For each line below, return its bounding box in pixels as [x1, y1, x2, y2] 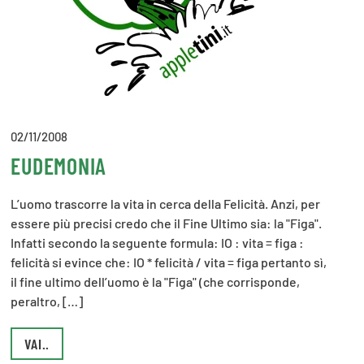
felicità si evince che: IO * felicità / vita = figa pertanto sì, [11, 254, 327, 270]
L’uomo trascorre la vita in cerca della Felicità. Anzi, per [11, 196, 321, 211]
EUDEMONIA [11, 152, 107, 180]
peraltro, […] [11, 293, 84, 309]
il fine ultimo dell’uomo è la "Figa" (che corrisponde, [11, 274, 301, 289]
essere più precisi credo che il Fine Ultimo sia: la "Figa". [11, 215, 323, 231]
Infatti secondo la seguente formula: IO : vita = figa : [11, 235, 305, 250]
